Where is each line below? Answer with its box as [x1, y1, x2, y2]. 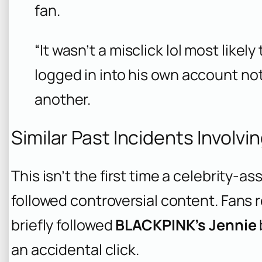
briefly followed [11, 214, 116, 235]
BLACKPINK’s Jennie [115, 214, 257, 235]
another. [35, 88, 91, 109]
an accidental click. [11, 239, 139, 260]
